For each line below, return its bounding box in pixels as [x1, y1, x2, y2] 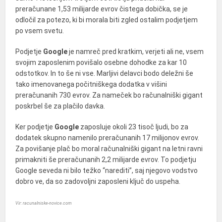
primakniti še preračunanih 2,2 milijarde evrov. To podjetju [15, 156, 197, 164]
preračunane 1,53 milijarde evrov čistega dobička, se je [15, 5, 188, 13]
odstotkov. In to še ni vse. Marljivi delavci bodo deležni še [15, 69, 194, 77]
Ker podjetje [15, 123, 55, 131]
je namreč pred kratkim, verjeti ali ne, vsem [69, 48, 204, 55]
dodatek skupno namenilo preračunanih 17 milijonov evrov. [15, 134, 200, 142]
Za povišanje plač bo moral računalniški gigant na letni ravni [15, 145, 203, 153]
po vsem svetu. [15, 27, 64, 35]
